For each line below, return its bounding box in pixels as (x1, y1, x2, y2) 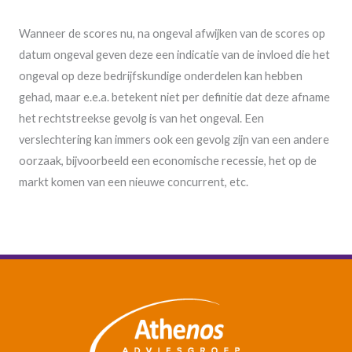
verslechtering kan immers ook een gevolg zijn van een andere (19, 133, 329, 147)
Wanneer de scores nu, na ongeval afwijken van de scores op (19, 27, 325, 41)
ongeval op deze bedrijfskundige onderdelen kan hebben (19, 69, 302, 83)
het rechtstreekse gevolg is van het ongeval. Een (19, 112, 264, 126)
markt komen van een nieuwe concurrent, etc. (19, 175, 248, 189)
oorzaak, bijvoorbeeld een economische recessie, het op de (19, 154, 317, 168)
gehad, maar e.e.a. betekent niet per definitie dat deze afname (19, 90, 330, 104)
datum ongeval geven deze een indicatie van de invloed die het (19, 48, 330, 62)
